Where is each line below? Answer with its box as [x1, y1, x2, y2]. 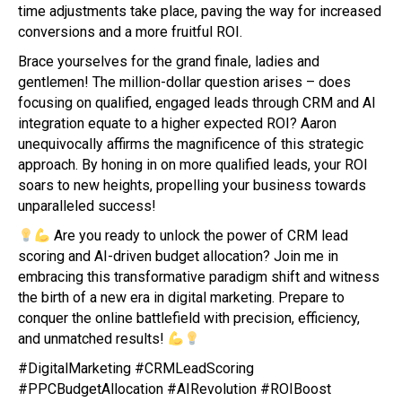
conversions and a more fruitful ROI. [18, 23, 242, 41]
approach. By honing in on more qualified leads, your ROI [18, 156, 368, 174]
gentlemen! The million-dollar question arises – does [18, 74, 351, 92]
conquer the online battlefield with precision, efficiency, [18, 310, 360, 328]
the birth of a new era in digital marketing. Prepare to [18, 289, 345, 307]
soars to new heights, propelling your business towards [18, 177, 366, 195]
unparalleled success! [18, 197, 156, 215]
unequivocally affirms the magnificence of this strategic [18, 135, 363, 153]
